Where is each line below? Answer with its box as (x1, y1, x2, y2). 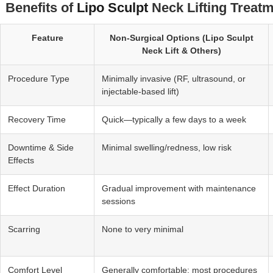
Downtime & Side (8, 143, 74, 153)
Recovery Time (8, 115, 66, 125)
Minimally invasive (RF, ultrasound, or (102, 74, 246, 84)
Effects (8, 155, 34, 166)
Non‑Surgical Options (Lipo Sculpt (109, 33, 253, 43)
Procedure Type (8, 74, 69, 84)
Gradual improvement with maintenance (102, 183, 256, 194)
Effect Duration (8, 183, 65, 194)
